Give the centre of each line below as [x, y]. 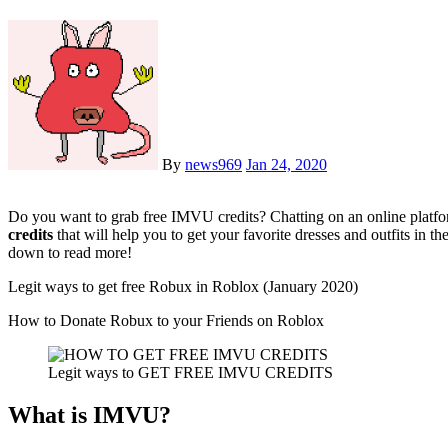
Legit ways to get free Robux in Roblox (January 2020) [183, 286]
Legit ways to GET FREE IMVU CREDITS [190, 372]
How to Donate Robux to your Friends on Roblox [172, 320]
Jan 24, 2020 [286, 164]
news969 [213, 164]
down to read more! [70, 252]
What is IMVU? [89, 414]
